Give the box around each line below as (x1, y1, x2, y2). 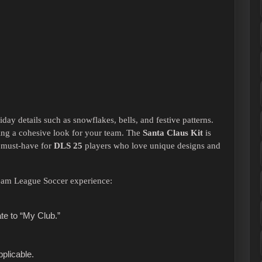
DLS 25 (54, 141, 82, 151)
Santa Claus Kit (143, 128, 203, 138)
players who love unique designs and (82, 141, 220, 151)
